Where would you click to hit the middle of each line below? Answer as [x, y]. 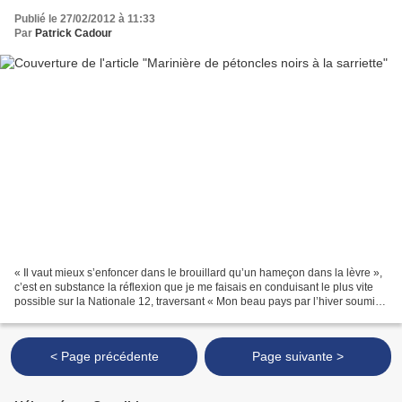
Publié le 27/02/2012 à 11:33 [85, 18]
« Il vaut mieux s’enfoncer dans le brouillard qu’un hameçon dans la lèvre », [198, 273]
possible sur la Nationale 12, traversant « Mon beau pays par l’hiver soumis [197, 302]
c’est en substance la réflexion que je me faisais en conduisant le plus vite [194, 288]
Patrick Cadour [74, 33]
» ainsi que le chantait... [72, 316]
